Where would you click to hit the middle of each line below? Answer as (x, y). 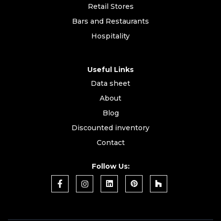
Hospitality (110, 36)
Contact (110, 142)
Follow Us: (110, 166)
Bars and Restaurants (110, 21)
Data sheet (110, 83)
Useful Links (110, 69)
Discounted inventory (110, 128)
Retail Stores (110, 6)
